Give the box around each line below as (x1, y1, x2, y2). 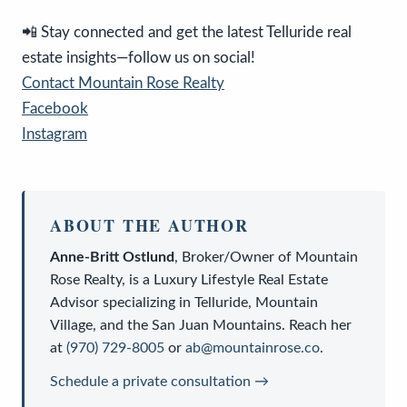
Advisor (50, 295, 99, 311)
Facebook (22, 101, 88, 117)
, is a (122, 273, 154, 288)
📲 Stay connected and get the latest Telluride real (22, 25, 352, 41)
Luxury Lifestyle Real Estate (154, 273, 328, 288)
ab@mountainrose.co (185, 341, 320, 356)
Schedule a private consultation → (50, 374, 269, 390)
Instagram (22, 126, 87, 143)
